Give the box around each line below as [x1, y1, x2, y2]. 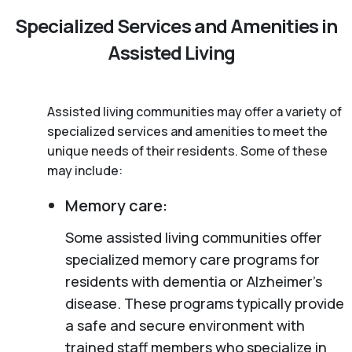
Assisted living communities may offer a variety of [47, 102, 342, 120]
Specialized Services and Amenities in [14, 12, 338, 38]
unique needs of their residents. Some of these [47, 141, 328, 159]
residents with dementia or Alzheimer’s [64, 271, 322, 291]
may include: [47, 161, 123, 179]
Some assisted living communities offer [64, 227, 322, 247]
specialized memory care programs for [64, 249, 320, 269]
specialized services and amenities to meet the [47, 122, 328, 140]
